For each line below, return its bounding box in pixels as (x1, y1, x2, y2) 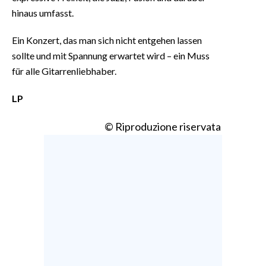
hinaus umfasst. (12, 7, 74, 18)
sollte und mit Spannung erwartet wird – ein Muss (12, 49, 210, 61)
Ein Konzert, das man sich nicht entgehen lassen (12, 34, 202, 46)
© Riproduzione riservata (104, 119, 221, 133)
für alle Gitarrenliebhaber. (12, 65, 116, 77)
